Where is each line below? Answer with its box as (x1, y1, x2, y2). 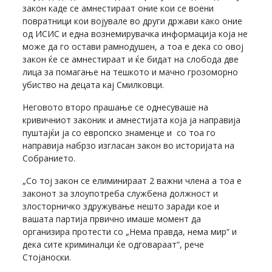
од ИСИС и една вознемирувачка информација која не (22, 27, 248, 39)
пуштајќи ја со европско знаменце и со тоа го (22, 126, 216, 138)
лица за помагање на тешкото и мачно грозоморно (22, 66, 239, 78)
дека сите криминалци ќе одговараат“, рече (22, 238, 205, 250)
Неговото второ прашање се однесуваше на (22, 101, 209, 113)
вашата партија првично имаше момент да (22, 212, 202, 225)
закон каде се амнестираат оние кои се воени (22, 2, 214, 14)
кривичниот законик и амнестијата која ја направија (22, 114, 241, 126)
